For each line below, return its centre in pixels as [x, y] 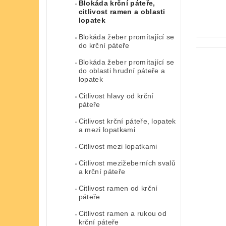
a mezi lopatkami [107, 129]
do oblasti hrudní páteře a [122, 70]
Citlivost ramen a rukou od [123, 213]
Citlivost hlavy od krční [116, 96]
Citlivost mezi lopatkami [118, 146]
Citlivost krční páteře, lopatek [127, 121]
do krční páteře [104, 45]
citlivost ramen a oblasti [122, 11]
